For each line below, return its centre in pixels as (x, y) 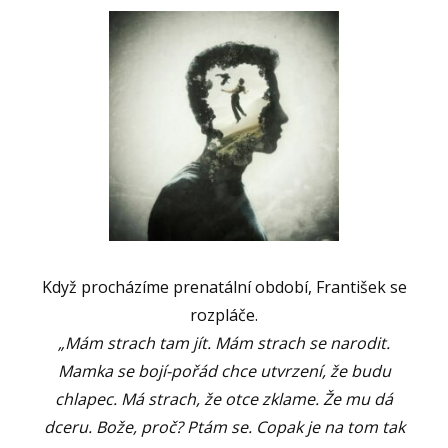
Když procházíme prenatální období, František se (224, 287)
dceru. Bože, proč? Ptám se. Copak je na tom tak (224, 427)
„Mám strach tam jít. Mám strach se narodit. (224, 343)
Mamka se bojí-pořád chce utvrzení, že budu (224, 371)
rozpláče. (224, 315)
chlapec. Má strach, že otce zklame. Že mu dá (224, 399)
